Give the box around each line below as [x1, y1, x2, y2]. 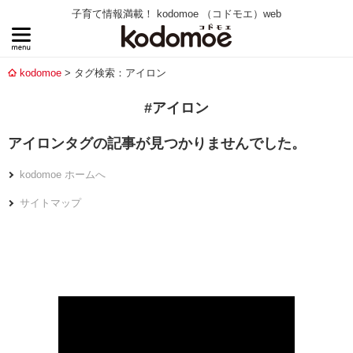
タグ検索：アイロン [74, 67, 166, 79]
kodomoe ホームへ [20, 169, 106, 180]
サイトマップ [20, 197, 81, 209]
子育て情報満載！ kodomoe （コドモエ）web [72, 8, 281, 20]
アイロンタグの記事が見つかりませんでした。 [8, 136, 306, 151]
